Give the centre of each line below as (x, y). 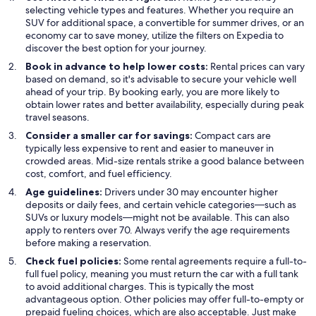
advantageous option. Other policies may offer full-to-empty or (165, 299)
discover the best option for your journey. (116, 48)
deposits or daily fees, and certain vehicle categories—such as (161, 205)
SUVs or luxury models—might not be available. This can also (157, 218)
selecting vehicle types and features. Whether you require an (159, 10)
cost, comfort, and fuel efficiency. (99, 174)
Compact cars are (233, 136)
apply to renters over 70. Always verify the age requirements (158, 230)
